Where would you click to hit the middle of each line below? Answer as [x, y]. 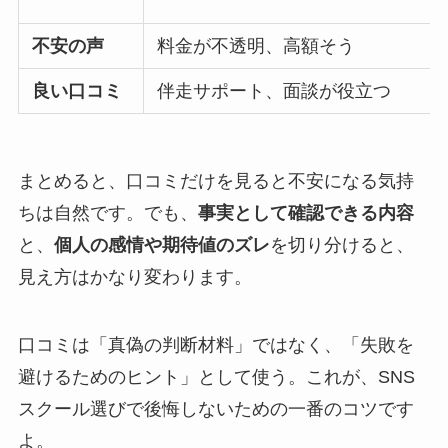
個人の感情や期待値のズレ [161, 245]
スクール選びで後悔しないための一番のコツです [215, 409]
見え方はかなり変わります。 [134, 277]
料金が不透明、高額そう [256, 45]
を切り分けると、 [341, 245]
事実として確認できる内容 [305, 213]
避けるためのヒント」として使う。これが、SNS [216, 377]
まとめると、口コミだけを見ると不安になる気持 [215, 181]
